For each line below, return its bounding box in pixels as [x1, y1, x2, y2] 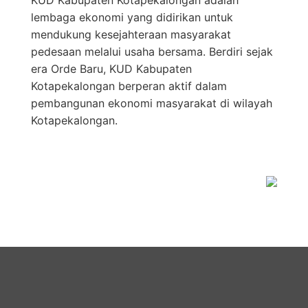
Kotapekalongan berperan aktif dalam [30, 79, 227, 93]
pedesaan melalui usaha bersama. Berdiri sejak [30, 45, 273, 59]
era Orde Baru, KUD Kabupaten [30, 62, 192, 76]
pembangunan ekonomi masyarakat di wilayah [30, 96, 272, 111]
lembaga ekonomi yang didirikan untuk [30, 10, 233, 25]
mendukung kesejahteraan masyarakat [30, 27, 231, 42]
